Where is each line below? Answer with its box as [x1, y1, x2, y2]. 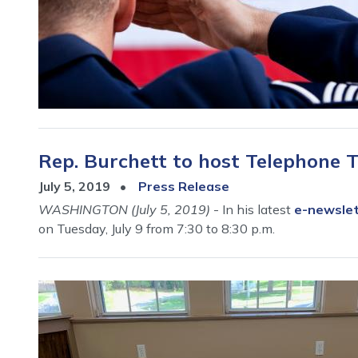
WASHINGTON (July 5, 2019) [38, 201, 210, 217]
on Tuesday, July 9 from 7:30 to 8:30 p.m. [38, 220, 275, 237]
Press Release [138, 177, 229, 194]
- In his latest [210, 201, 294, 217]
